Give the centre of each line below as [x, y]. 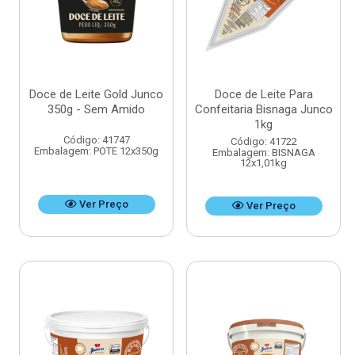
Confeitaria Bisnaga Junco [263, 110]
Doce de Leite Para [263, 95]
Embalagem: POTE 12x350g [96, 151]
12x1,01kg [263, 163]
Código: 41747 [96, 140]
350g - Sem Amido [96, 110]
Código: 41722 [263, 142]
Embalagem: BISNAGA [263, 153]
